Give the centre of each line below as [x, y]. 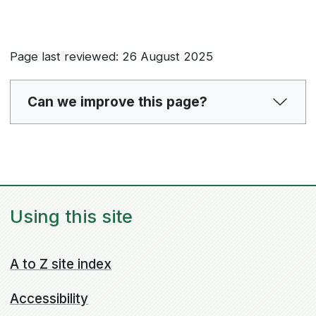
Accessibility [49, 298]
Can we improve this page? [117, 102]
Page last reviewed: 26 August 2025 [112, 56]
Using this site [72, 217]
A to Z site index [61, 264]
